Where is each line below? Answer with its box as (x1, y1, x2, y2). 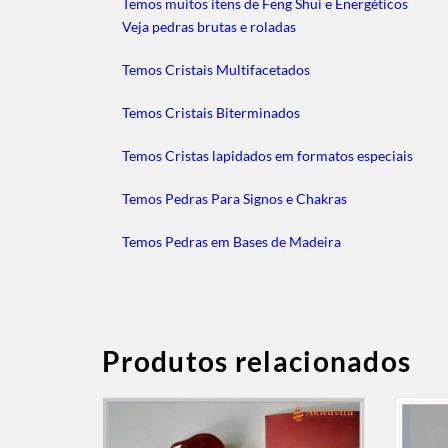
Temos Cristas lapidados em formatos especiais (122, 146, 413, 164)
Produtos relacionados (102, 343, 412, 378)
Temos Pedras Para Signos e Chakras (122, 189, 347, 207)
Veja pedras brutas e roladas (122, 17, 296, 35)
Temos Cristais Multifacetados (122, 60, 310, 78)
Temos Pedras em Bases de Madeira (122, 232, 341, 250)
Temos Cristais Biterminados (122, 103, 300, 121)
